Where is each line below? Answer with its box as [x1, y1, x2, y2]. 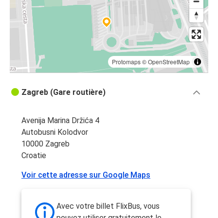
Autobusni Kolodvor [21, 127, 88, 137]
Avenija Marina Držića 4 [21, 116, 99, 126]
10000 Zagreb [21, 139, 70, 149]
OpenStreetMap [148, 57, 190, 66]
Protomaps [112, 57, 141, 66]
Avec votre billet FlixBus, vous [56, 201, 160, 211]
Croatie [21, 151, 46, 161]
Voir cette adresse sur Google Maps [21, 170, 150, 180]
